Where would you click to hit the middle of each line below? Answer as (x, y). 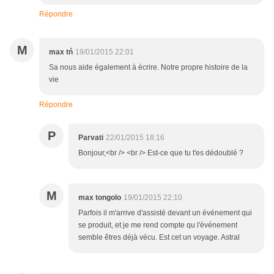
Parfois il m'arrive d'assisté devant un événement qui (165, 213)
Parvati (91, 138)
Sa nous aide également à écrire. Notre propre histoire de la (148, 68)
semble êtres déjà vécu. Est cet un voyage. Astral (159, 238)
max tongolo (100, 198)
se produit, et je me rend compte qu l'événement (158, 225)
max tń (61, 52)
